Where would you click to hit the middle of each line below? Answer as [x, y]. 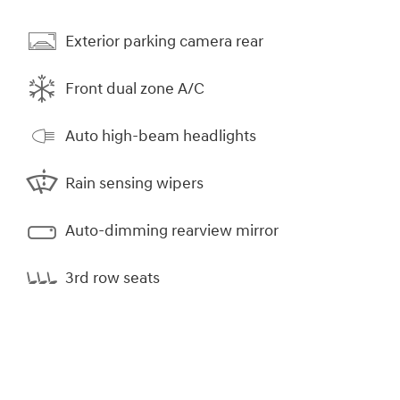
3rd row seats [112, 278]
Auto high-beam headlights [161, 136]
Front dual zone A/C [135, 88]
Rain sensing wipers [134, 183]
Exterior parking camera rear [164, 41]
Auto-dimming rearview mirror [172, 230]
